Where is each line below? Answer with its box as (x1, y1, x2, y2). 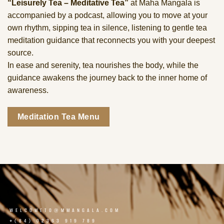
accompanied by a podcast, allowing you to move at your (7, 10, 207, 19)
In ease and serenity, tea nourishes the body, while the (7, 60, 198, 69)
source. (7, 48, 33, 57)
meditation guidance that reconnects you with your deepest (7, 35, 215, 44)
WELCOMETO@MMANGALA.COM (9, 206, 120, 214)
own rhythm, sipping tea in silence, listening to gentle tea (7, 23, 207, 32)
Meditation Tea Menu (17, 112, 100, 121)
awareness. (7, 85, 48, 94)
